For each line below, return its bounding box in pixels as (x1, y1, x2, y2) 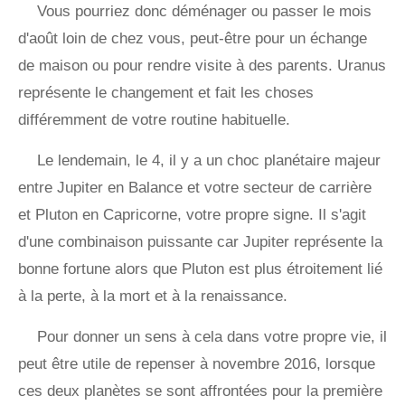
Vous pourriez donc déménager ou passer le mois (37, 3, 372, 21)
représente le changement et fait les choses (18, 84, 314, 102)
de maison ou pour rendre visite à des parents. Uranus (18, 57, 386, 75)
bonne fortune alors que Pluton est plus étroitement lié (18, 260, 382, 278)
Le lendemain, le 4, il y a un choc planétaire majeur (37, 152, 381, 170)
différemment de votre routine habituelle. (18, 111, 290, 129)
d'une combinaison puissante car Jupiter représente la (18, 233, 382, 251)
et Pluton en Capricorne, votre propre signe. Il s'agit (18, 206, 366, 224)
